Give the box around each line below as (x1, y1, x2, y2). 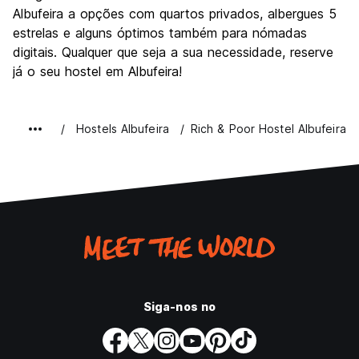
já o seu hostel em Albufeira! (13, 63, 182, 79)
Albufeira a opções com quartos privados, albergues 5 (13, 6, 337, 22)
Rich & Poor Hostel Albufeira (190, 122, 346, 135)
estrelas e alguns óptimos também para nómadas (13, 25, 307, 41)
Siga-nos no (143, 300, 216, 313)
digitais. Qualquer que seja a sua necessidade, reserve (13, 44, 333, 60)
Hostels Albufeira (76, 122, 169, 135)
